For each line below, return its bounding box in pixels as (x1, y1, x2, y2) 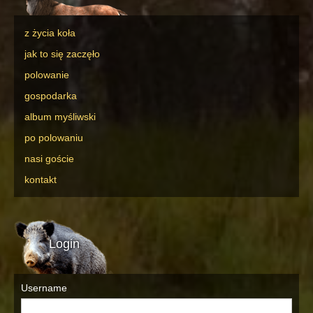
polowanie (24, 68, 69, 80)
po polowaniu (24, 131, 83, 143)
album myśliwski (24, 110, 96, 122)
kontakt (24, 173, 57, 185)
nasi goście (24, 152, 74, 164)
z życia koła (24, 27, 75, 38)
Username (21, 282, 67, 293)
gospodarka (24, 89, 77, 101)
